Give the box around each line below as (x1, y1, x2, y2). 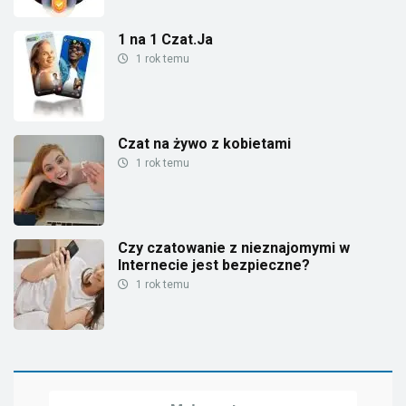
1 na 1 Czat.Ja (118, 30, 213, 48)
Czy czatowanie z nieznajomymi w (118, 238, 350, 256)
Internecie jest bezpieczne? (118, 256, 310, 274)
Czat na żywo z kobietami (118, 134, 291, 152)
